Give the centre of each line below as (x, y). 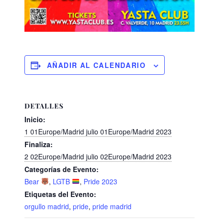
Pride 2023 (100, 182)
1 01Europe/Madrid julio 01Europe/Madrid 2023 (98, 132)
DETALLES (44, 106)
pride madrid (112, 207)
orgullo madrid (47, 207)
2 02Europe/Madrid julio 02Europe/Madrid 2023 (98, 157)
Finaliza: (39, 144)
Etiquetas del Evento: (60, 194)
